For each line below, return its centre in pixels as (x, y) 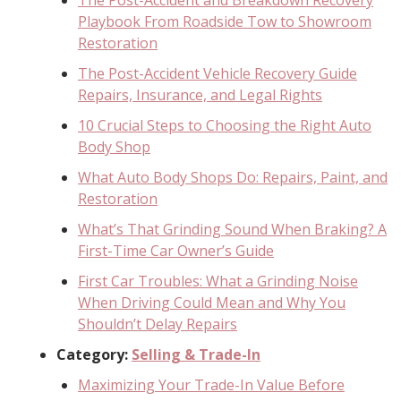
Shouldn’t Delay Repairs (158, 324)
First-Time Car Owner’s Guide (176, 250)
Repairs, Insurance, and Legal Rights (200, 94)
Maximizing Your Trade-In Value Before (211, 384)
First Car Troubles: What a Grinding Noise (218, 281)
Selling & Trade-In (196, 354)
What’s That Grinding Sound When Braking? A (232, 229)
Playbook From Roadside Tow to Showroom (225, 21)
